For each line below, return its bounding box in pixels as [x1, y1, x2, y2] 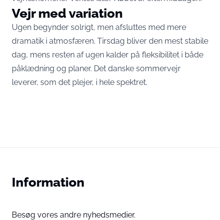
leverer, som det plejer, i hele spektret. [12, 78, 147, 87]
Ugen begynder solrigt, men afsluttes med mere [12, 23, 186, 32]
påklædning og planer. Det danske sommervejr [12, 64, 181, 74]
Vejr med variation [12, 5, 123, 21]
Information [12, 174, 84, 190]
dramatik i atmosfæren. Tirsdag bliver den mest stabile [12, 36, 208, 46]
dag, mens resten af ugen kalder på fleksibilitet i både [12, 50, 203, 60]
